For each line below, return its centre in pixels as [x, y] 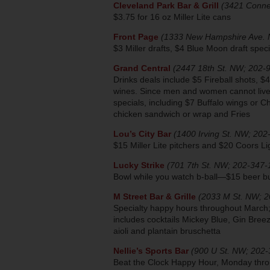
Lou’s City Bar [142, 133]
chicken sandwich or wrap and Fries [182, 114]
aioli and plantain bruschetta [167, 231]
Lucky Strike [139, 165]
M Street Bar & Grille [155, 196]
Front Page [136, 36]
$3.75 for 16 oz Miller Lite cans [172, 17]
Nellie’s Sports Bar [151, 250]
